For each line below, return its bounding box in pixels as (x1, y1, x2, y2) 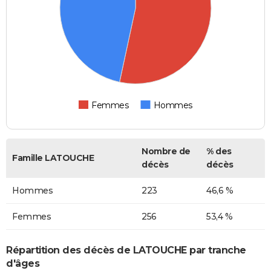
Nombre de (142, 146, 191, 157)
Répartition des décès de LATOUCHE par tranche (6, 244, 246, 256)
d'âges (6, 257, 39, 269)
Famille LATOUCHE (12, 152, 94, 164)
